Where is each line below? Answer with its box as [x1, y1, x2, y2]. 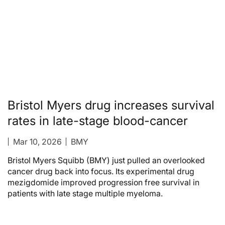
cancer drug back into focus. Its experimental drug [8, 166, 194, 177]
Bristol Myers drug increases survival [8, 98, 214, 113]
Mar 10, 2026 [13, 137, 62, 147]
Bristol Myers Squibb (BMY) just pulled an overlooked [8, 155, 205, 166]
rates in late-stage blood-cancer [8, 114, 188, 129]
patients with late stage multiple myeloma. [8, 188, 165, 199]
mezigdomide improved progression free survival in [8, 177, 199, 188]
